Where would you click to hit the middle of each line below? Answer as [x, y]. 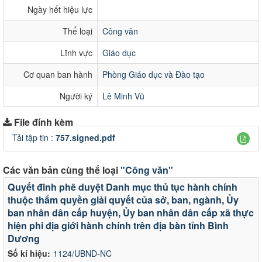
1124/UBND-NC [82, 253]
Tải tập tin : [34, 137]
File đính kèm [44, 122]
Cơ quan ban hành [58, 74]
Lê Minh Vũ [123, 96]
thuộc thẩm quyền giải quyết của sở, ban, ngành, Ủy [123, 199]
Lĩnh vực [76, 53]
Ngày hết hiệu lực [60, 9]
